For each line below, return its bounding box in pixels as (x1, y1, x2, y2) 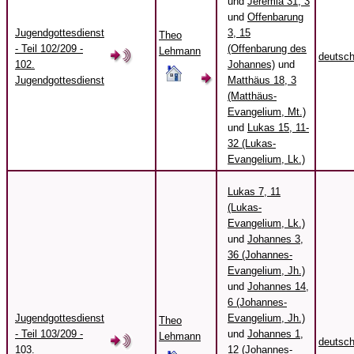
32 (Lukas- (228, 137, 276, 150)
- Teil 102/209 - (15, 43, 83, 55)
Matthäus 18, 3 (228, 74, 296, 87)
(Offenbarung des (228, 43, 307, 55)
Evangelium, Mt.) (228, 106, 306, 119)
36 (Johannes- (228, 249, 292, 262)
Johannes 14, (247, 281, 309, 293)
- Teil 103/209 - (15, 328, 83, 341)
